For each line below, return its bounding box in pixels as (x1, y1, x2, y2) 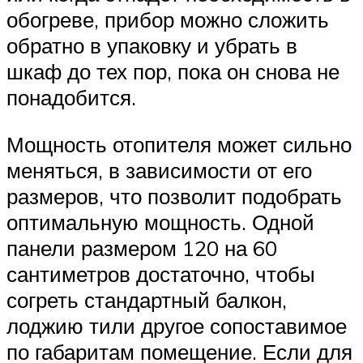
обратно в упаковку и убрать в (6, 32, 297, 58)
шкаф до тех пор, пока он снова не (6, 58, 340, 84)
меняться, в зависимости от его (6, 156, 312, 183)
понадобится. (6, 83, 136, 110)
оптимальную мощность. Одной (6, 208, 314, 235)
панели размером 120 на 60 (6, 234, 277, 261)
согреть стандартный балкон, (6, 286, 287, 313)
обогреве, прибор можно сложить (6, 6, 329, 32)
